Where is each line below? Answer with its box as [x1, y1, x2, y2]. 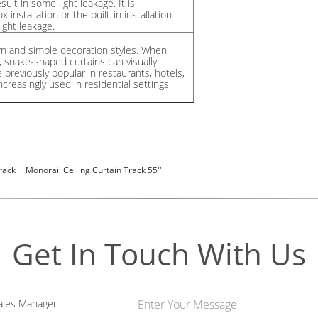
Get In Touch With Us [12, 233, 306, 274]
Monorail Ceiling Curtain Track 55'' [26, 163, 162, 176]
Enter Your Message [138, 296, 237, 312]
